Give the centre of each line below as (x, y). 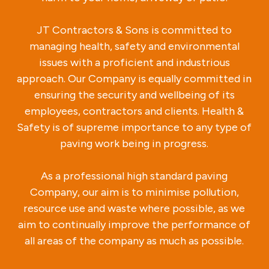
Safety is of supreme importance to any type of (134, 127)
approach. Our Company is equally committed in (134, 78)
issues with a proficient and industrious (134, 62)
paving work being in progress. (134, 143)
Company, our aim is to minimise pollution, (134, 192)
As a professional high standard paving (134, 176)
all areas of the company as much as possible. (134, 240)
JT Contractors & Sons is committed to (134, 30)
